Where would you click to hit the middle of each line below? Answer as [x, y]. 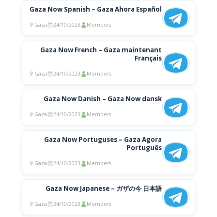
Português [144, 148]
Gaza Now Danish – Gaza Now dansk [103, 99]
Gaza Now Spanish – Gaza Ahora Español [96, 9]
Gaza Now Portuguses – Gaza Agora [103, 140]
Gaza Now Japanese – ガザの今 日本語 [104, 189]
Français [148, 58]
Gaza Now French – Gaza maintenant [101, 50]
